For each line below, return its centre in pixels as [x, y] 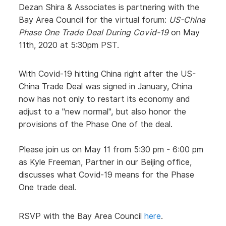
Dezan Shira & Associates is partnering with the [109, 7]
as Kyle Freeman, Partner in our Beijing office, [105, 162]
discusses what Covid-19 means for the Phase [106, 175]
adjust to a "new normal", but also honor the [102, 112]
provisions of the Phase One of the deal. [96, 124]
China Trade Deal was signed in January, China [105, 87]
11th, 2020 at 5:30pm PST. [69, 45]
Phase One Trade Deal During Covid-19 [94, 33]
